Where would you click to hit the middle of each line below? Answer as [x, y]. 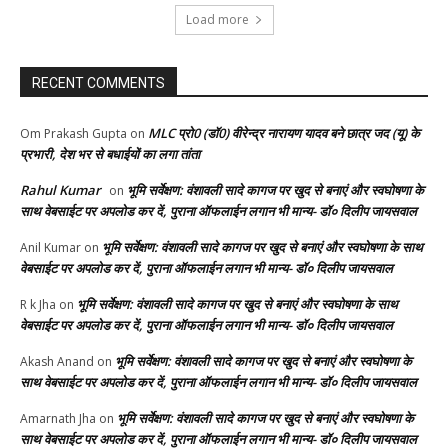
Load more [217, 19]
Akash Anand [57, 361]
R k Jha [38, 304]
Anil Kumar [50, 247]
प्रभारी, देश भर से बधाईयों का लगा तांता [110, 153]
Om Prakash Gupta [73, 133]
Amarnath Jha [58, 418]
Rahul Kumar [60, 189]
